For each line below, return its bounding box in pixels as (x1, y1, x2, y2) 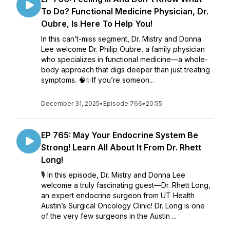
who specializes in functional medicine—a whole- (41, 55, 208, 64)
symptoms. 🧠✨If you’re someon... (41, 75, 154, 84)
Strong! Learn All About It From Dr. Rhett (41, 142, 201, 152)
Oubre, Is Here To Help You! (41, 18, 152, 29)
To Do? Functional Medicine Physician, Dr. (41, 6, 208, 16)
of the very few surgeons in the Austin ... (41, 212, 177, 220)
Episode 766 (103, 100, 142, 107)
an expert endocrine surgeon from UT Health (41, 191, 195, 200)
